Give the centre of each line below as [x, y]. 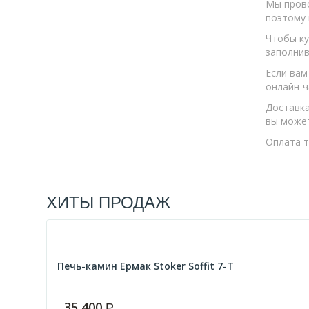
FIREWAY [78, 56]
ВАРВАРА [80, 33]
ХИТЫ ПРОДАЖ [109, 201]
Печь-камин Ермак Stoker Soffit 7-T [146, 266]
